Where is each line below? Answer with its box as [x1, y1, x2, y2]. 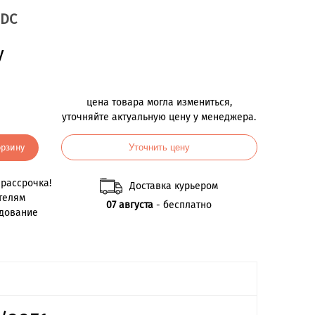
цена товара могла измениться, [86, 96, 232, 109]
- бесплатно [153, 199, 212, 212]
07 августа [106, 199, 153, 212]
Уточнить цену [128, 142, 190, 153]
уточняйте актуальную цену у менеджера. [62, 111, 256, 124]
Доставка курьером [129, 180, 218, 193]
